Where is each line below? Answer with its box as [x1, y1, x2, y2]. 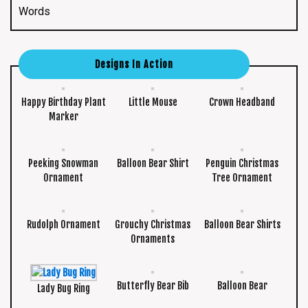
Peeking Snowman [28, 157, 98, 170]
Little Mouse [128, 96, 177, 109]
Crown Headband [209, 96, 276, 109]
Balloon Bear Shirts [203, 219, 280, 231]
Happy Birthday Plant [21, 96, 106, 109]
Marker [48, 111, 78, 123]
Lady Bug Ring [36, 283, 90, 295]
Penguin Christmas [206, 157, 279, 170]
